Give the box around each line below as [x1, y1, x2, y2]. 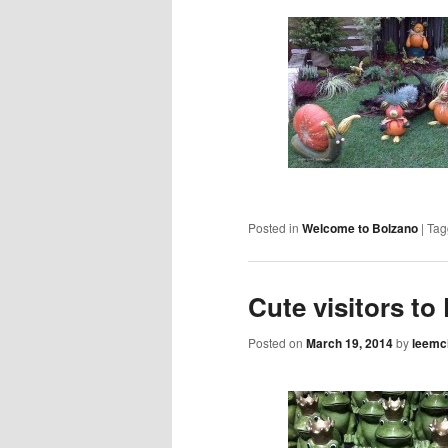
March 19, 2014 [306, 333, 393, 352]
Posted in [248, 218, 299, 236]
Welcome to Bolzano [302, 218, 418, 237]
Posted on [248, 333, 306, 351]
